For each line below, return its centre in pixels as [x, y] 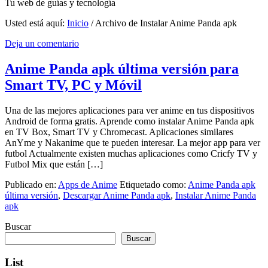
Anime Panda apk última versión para [122, 68]
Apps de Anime [88, 184]
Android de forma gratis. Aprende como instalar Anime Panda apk [130, 121]
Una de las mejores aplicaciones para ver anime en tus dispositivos [130, 110]
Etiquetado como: [154, 184]
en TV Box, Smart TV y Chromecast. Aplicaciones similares [119, 132]
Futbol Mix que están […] [54, 164]
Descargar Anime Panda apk [117, 195]
